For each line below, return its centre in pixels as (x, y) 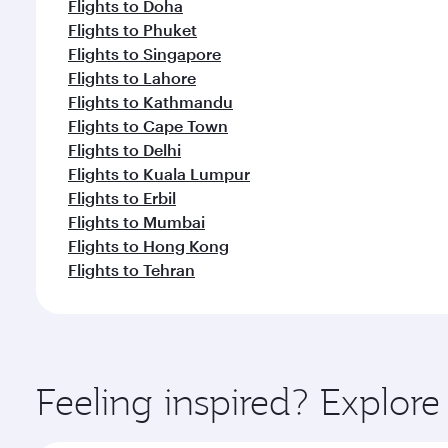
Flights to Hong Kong (148, 245)
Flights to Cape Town (148, 125)
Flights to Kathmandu (150, 101)
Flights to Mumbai (136, 221)
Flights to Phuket (132, 29)
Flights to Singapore (144, 53)
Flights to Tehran (131, 269)
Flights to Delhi (124, 149)
